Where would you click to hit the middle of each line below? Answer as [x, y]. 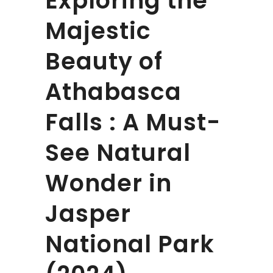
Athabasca [113, 91]
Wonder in [108, 183]
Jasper [88, 213]
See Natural [118, 152]
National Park [130, 244]
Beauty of [104, 61]
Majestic [98, 30]
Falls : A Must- [133, 122]
